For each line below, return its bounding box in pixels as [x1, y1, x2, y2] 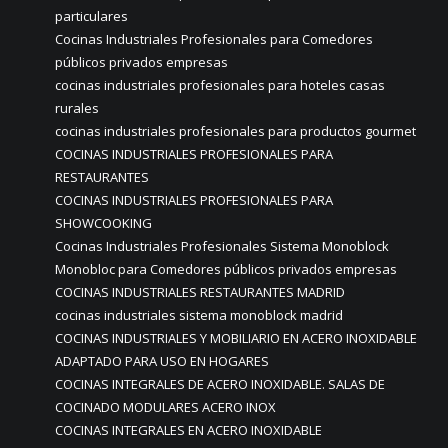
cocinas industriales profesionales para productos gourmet [55, 122, 416, 140]
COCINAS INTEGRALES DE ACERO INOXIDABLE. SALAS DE [55, 375, 385, 393]
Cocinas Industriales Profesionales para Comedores [55, 30, 373, 48]
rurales [55, 99, 99, 117]
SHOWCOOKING [55, 214, 152, 232]
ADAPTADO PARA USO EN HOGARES [55, 352, 269, 370]
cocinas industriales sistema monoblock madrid [55, 306, 343, 324]
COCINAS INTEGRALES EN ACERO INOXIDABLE [55, 421, 322, 439]
